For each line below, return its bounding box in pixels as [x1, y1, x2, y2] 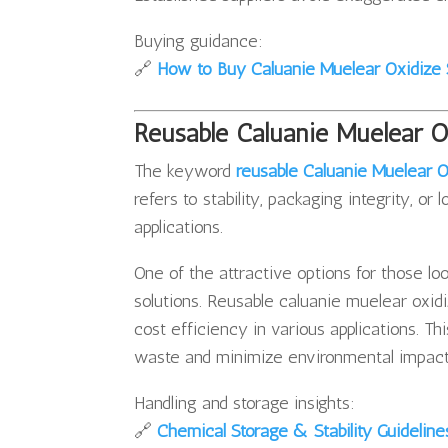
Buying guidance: [134, 30, 264, 53]
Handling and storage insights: [134, 392, 356, 415]
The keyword [134, 160, 237, 183]
